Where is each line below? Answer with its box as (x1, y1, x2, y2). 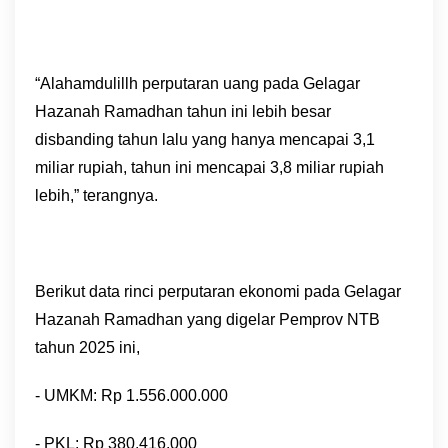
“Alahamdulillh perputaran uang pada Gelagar (35, 75, 360, 92)
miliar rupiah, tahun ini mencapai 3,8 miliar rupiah (35, 159, 384, 176)
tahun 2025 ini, (35, 339, 144, 356)
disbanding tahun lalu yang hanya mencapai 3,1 (35, 131, 375, 148)
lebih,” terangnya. (35, 187, 158, 204)
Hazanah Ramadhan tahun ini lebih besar (35, 103, 331, 120)
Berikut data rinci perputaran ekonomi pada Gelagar (35, 283, 401, 300)
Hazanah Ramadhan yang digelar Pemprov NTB (35, 311, 380, 328)
